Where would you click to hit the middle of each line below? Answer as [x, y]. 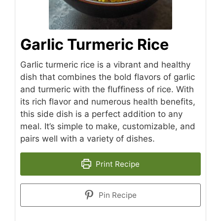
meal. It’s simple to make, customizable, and [108, 126]
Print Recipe [116, 164]
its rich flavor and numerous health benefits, [108, 101]
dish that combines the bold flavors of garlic [108, 77]
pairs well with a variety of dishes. [88, 138]
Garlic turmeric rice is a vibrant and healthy [105, 64]
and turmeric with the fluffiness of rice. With [107, 89]
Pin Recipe [116, 195]
